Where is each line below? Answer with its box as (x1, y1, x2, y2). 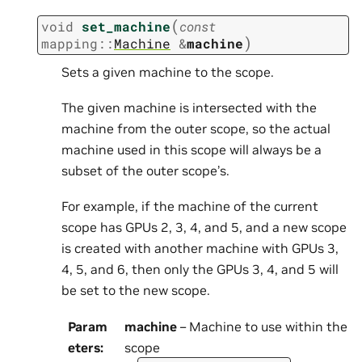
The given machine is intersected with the (61, 99, 317, 116)
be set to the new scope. (61, 282, 210, 299)
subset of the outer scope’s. (61, 162, 229, 179)
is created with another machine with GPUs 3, (61, 240, 339, 257)
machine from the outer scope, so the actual (61, 120, 330, 137)
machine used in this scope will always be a (61, 141, 322, 158)
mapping (41, 35, 98, 53)
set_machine (82, 18, 170, 36)
